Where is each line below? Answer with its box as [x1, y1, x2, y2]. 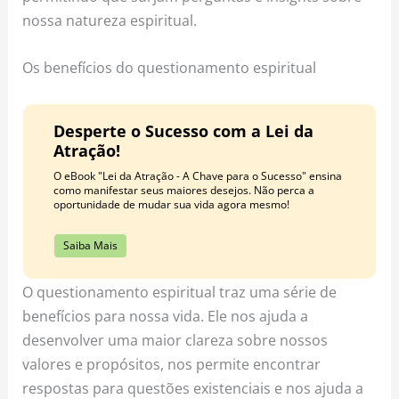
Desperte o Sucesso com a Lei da [53, 120, 313, 142]
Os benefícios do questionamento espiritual [22, 57, 317, 78]
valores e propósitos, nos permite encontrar [22, 354, 322, 375]
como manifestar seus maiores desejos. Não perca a [53, 183, 314, 199]
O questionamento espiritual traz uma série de [22, 281, 338, 303]
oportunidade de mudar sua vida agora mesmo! [53, 197, 289, 213]
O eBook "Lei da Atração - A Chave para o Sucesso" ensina [53, 168, 342, 184]
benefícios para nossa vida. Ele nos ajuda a [22, 305, 309, 327]
